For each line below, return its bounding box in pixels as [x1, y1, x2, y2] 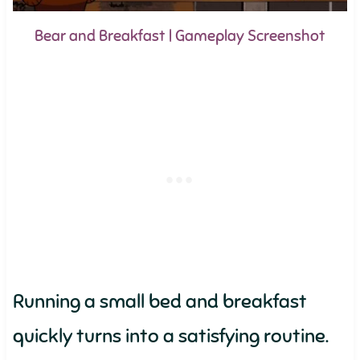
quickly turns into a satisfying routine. [12, 324, 329, 348]
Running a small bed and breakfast [12, 289, 307, 313]
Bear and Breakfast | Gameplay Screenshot [35, 27, 325, 46]
